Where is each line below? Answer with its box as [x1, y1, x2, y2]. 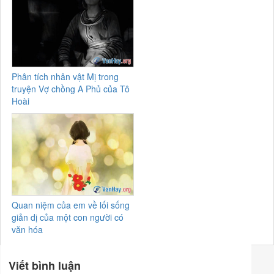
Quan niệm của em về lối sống [12, 199, 130, 212]
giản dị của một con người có [12, 211, 124, 224]
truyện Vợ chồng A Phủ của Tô [12, 82, 130, 95]
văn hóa [12, 223, 43, 236]
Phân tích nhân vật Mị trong [12, 70, 119, 83]
